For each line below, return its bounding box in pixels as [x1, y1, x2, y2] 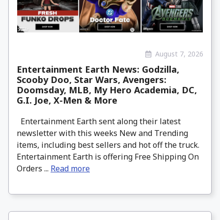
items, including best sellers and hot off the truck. [17, 139, 199, 150]
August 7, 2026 [155, 49, 203, 59]
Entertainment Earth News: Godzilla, [17, 63, 179, 75]
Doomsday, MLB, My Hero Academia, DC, [17, 83, 197, 96]
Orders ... [17, 163, 51, 174]
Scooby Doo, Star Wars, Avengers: [17, 73, 166, 85]
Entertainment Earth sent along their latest [17, 115, 181, 127]
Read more [51, 163, 90, 174]
